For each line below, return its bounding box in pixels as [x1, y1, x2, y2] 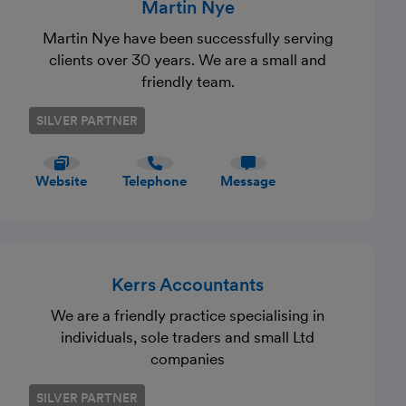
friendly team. [140, 72, 235, 91]
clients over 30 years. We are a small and [49, 51, 199, 69]
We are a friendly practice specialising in [51, 306, 325, 324]
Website [35, 173, 87, 189]
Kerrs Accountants [111, 274, 265, 295]
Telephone [122, 173, 187, 189]
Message [220, 173, 275, 189]
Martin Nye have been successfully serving [42, 29, 333, 47]
